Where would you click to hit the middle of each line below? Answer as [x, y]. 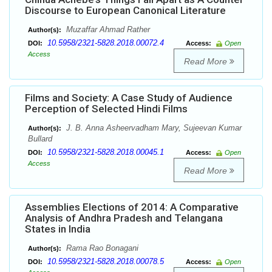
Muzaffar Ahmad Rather [107, 30]
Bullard [40, 139]
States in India [58, 229]
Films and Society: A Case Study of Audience [129, 98]
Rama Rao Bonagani [101, 248]
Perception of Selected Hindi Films [106, 109]
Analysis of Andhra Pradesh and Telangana [124, 218]
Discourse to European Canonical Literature [125, 11]
